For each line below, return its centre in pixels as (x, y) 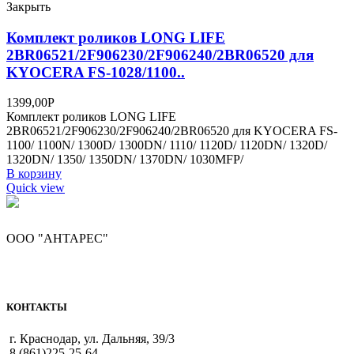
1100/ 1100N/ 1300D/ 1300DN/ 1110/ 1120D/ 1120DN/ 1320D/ (167, 145)
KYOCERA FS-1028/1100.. (96, 72)
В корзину (34, 174)
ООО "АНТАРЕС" (57, 239)
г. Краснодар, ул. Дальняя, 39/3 (92, 338)
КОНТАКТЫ (37, 307)
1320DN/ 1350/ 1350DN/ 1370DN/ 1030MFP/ (125, 160)
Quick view (36, 188)
